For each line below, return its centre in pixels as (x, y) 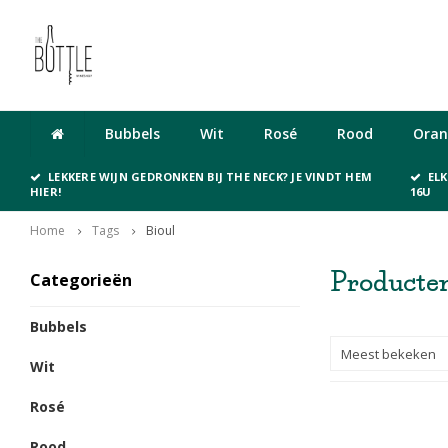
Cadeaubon (374, 54)
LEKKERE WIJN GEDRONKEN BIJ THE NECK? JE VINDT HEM (210, 176)
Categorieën (81, 280)
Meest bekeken (388, 354)
